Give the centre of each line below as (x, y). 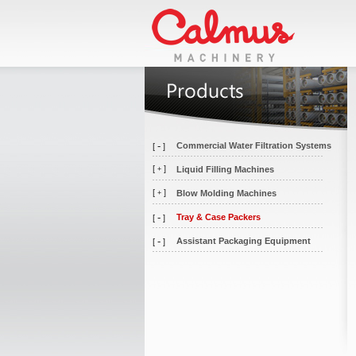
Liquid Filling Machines (225, 169)
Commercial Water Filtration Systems (254, 145)
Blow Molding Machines (226, 193)
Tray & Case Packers (219, 217)
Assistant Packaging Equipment (244, 241)
